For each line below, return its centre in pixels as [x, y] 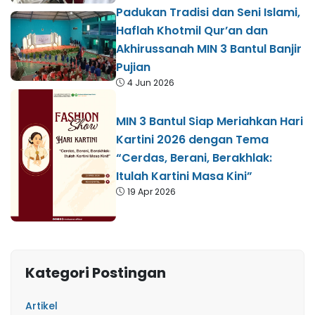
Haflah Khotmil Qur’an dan [192, 30]
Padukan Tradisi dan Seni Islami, [208, 12]
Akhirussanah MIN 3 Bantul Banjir [209, 49]
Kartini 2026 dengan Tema [192, 139]
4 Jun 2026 [151, 82]
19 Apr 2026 [152, 191]
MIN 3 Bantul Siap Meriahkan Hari [210, 121]
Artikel [41, 306]
